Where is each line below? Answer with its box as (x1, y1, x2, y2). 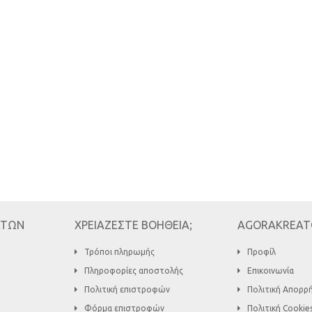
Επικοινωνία (247, 266, 294, 275)
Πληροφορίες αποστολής (84, 266, 183, 275)
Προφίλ (247, 247, 276, 256)
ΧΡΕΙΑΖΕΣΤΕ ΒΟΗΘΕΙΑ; (75, 219, 192, 231)
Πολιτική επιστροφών (84, 285, 170, 294)
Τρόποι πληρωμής (84, 247, 155, 256)
